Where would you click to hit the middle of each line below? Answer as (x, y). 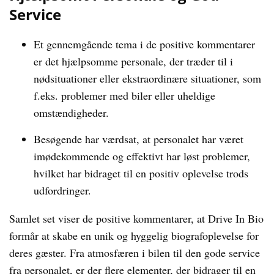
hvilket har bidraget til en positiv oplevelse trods (141, 173)
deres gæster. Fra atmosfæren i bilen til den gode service (135, 253)
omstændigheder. (71, 113)
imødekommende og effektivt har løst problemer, (142, 156)
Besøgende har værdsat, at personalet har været (139, 139)
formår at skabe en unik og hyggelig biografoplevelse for (134, 235)
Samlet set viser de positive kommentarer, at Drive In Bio (136, 218)
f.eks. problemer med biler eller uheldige (124, 95)
